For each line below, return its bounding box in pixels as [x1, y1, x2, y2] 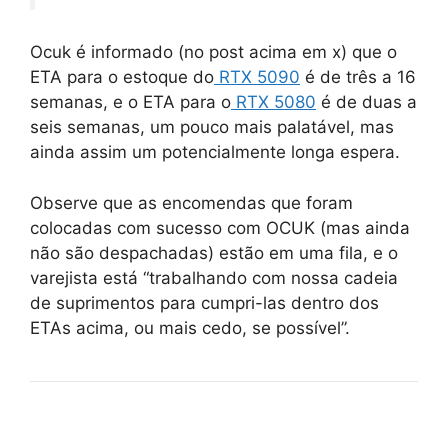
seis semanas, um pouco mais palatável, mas [30, 117, 394, 138]
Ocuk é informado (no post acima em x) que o [30, 42, 397, 63]
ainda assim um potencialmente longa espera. [30, 142, 400, 163]
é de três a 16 [300, 67, 416, 88]
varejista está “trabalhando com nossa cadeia [30, 267, 398, 288]
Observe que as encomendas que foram [30, 192, 353, 213]
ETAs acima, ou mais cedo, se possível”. [30, 317, 350, 338]
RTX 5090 [214, 67, 300, 88]
